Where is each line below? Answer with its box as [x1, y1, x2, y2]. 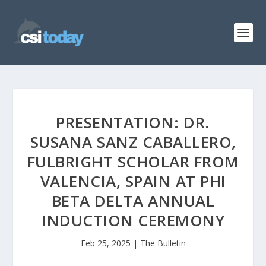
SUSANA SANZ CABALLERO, [30, 131, 236, 153]
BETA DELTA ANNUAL [51, 190, 215, 211]
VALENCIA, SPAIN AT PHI [40, 170, 226, 192]
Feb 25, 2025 [80, 237, 131, 249]
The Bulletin [140, 237, 186, 249]
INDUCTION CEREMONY [42, 210, 224, 231]
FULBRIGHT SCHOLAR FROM [27, 151, 239, 172]
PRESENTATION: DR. [56, 112, 210, 133]
